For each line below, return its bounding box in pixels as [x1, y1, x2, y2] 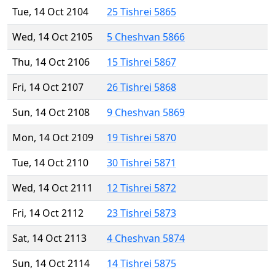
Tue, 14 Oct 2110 [12, 156, 88, 170]
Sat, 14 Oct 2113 [12, 231, 87, 246]
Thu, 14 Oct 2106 [12, 55, 90, 69]
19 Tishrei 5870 [107, 131, 176, 145]
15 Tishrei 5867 [107, 55, 176, 69]
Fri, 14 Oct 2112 [12, 206, 83, 220]
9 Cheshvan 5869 [107, 106, 185, 120]
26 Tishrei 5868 [107, 80, 176, 95]
